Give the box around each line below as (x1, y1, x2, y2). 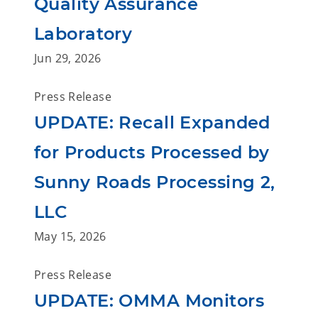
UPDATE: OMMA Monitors (34, 290, 265, 311)
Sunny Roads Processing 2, (34, 172, 275, 192)
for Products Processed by (34, 142, 270, 163)
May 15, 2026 (34, 229, 106, 244)
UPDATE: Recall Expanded (34, 112, 270, 133)
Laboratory (34, 23, 133, 44)
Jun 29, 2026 (34, 50, 102, 66)
